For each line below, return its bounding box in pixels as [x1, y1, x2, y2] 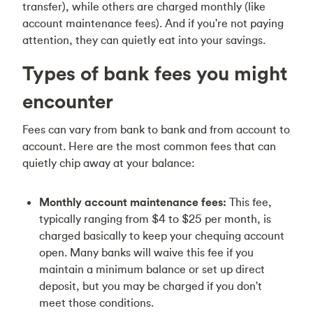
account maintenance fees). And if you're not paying [22, 16, 284, 30]
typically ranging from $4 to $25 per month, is [39, 212, 271, 226]
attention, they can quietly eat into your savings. [22, 33, 265, 47]
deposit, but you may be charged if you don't [39, 279, 262, 293]
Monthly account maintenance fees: [39, 195, 226, 209]
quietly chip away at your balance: [22, 156, 195, 170]
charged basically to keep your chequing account [39, 228, 284, 242]
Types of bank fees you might [22, 61, 287, 86]
